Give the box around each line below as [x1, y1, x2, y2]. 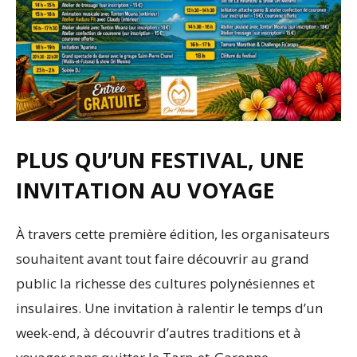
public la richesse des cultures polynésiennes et [16, 273, 315, 292]
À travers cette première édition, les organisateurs [16, 224, 330, 243]
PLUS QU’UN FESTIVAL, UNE [16, 144, 304, 175]
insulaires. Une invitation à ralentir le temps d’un [16, 298, 323, 317]
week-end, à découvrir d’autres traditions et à [16, 323, 301, 342]
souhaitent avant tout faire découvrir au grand [16, 249, 309, 268]
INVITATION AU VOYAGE [16, 175, 275, 205]
